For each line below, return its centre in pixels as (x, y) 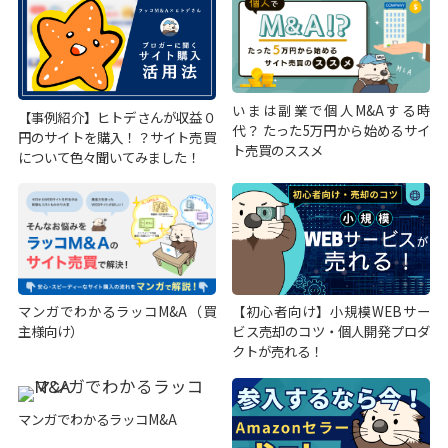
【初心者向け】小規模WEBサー (331, 311)
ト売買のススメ (278, 149)
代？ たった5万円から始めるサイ (331, 129)
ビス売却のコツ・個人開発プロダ (331, 331)
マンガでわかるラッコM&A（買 (116, 311)
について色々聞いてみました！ (108, 156)
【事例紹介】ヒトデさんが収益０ (116, 116)
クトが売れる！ (278, 351)
